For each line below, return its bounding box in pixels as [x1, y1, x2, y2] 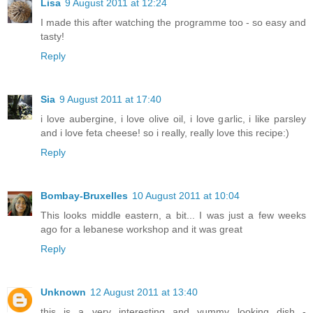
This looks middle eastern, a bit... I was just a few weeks [41, 209, 306, 221]
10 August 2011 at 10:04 [132, 189, 240, 201]
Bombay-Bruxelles [41, 189, 128, 201]
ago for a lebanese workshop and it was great [41, 223, 242, 235]
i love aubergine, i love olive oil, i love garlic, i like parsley [41, 112, 306, 124]
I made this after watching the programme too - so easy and [41, 16, 306, 28]
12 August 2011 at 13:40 [90, 286, 198, 298]
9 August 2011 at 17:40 [59, 93, 161, 105]
